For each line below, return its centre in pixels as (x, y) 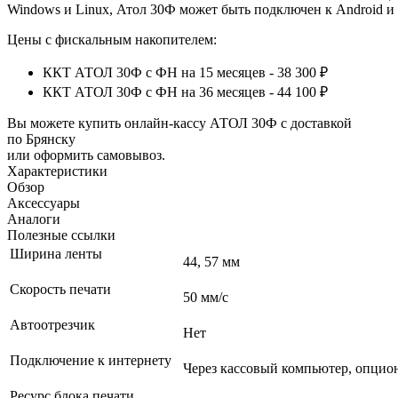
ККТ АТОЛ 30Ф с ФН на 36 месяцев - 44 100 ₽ (185, 92)
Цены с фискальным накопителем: (112, 39)
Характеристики (57, 171)
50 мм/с (206, 297)
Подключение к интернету (92, 360)
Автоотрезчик (54, 324)
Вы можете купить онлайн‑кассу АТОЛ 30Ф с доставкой (179, 123)
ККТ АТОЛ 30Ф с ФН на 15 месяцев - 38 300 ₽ (185, 72)
